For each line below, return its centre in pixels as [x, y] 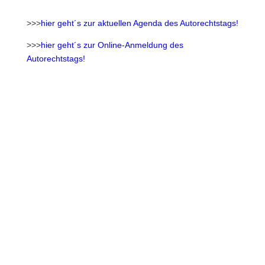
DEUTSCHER [132, 151]
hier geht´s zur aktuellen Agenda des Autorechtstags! [139, 23]
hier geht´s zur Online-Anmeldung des [112, 45]
